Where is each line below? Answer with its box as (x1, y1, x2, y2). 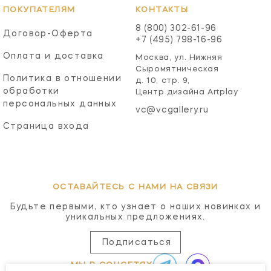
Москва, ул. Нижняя (135, 53, 223, 62)
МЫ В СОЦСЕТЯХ (71, 261, 153, 269)
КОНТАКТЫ (135, 5, 189, 14)
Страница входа (3, 122, 90, 131)
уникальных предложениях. (65, 212, 206, 221)
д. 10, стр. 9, (135, 76, 191, 85)
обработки (3, 87, 60, 96)
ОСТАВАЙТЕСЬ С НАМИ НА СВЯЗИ (53, 183, 218, 191)
